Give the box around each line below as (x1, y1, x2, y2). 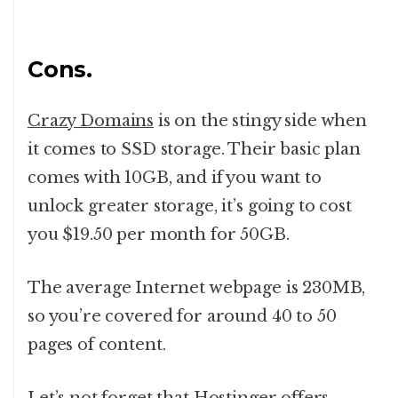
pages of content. (28, 334, 166, 354)
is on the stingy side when (154, 110, 368, 131)
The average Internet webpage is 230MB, (28, 277, 366, 298)
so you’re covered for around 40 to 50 (28, 306, 337, 326)
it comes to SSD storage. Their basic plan (28, 139, 361, 159)
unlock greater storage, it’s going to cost (28, 195, 352, 216)
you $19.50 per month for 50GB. (28, 224, 290, 244)
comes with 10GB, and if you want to (28, 167, 322, 187)
